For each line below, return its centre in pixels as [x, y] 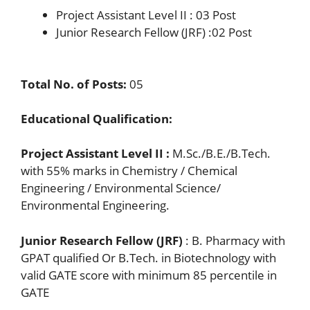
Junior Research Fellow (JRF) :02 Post [154, 32]
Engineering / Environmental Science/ [121, 188]
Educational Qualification [95, 119]
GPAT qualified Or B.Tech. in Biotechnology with [148, 257]
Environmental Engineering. [95, 205]
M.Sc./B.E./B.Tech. [220, 153]
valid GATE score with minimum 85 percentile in [149, 275]
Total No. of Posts [72, 84]
